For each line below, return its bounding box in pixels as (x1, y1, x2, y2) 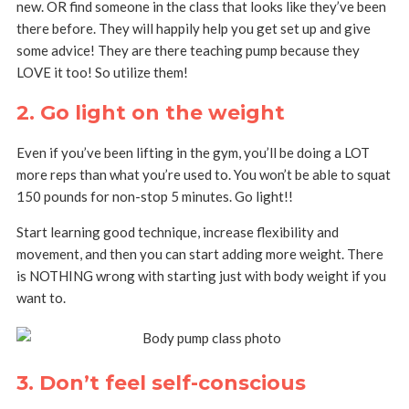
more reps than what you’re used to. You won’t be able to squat (16, 166, 391, 184)
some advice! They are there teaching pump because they (16, 42, 360, 59)
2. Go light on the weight (16, 100, 285, 126)
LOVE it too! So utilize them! (16, 64, 188, 81)
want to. (16, 289, 66, 307)
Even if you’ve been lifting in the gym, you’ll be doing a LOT (16, 144, 370, 162)
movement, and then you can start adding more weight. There (16, 246, 383, 263)
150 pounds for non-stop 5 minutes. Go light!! (16, 188, 293, 205)
